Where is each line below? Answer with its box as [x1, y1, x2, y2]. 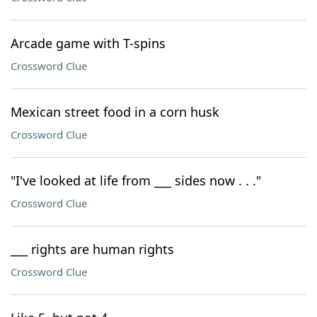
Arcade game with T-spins [11, 35, 166, 52]
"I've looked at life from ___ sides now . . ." [11, 172, 261, 189]
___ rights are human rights [11, 241, 174, 258]
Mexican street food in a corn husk [11, 103, 219, 120]
